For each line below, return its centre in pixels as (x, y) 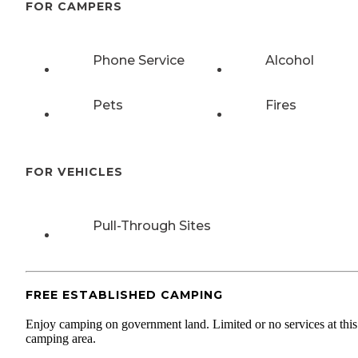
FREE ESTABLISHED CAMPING (124, 294)
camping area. (61, 338)
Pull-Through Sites (152, 226)
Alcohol (290, 60)
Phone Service (139, 60)
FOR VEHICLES (74, 172)
